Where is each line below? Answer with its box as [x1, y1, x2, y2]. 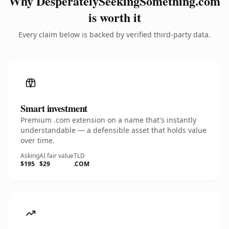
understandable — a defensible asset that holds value [20, 125, 207, 135]
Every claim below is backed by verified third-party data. [18, 30, 211, 39]
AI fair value [39, 151, 74, 160]
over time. [20, 135, 55, 145]
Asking [20, 151, 39, 160]
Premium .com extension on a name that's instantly [20, 115, 196, 125]
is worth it [88, 8, 141, 26]
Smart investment [20, 101, 88, 115]
